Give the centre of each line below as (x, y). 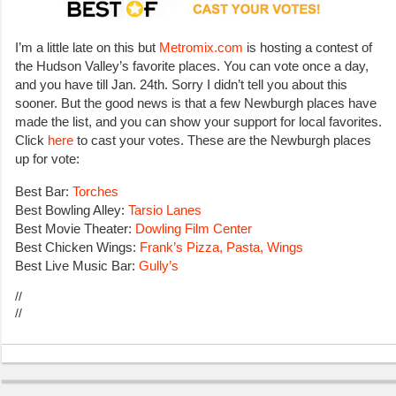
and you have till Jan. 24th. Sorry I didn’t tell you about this (181, 85)
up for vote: (47, 159)
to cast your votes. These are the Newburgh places (222, 141)
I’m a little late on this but (87, 48)
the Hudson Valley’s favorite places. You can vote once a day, (192, 66)
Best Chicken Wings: (77, 247)
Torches (95, 191)
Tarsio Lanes (165, 209)
